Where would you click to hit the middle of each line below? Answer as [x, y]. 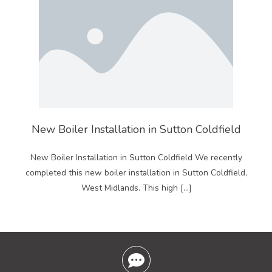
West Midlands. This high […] [136, 188]
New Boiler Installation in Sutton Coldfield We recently [136, 157]
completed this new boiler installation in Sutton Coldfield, [136, 172]
